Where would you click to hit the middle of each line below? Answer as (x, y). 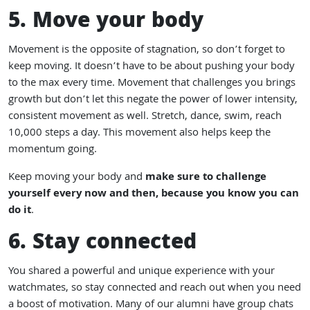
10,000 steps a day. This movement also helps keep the (139, 134)
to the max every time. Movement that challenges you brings (152, 84)
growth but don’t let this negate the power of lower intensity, (153, 100)
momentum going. (53, 150)
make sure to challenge (206, 178)
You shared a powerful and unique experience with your (142, 272)
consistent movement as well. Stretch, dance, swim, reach (145, 117)
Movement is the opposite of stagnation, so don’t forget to (147, 51)
